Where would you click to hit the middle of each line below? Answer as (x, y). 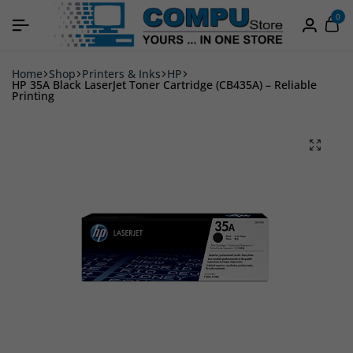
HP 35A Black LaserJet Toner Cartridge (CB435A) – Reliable (164, 84)
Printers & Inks (121, 73)
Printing (33, 95)
